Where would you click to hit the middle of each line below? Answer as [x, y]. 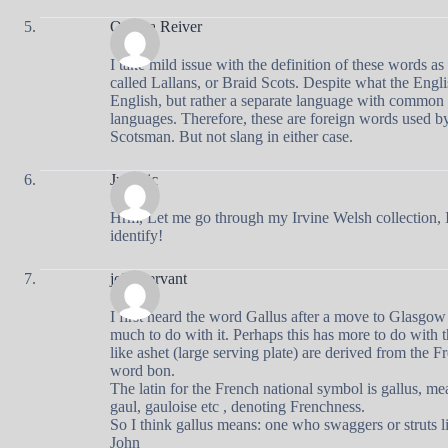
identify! [136, 235]
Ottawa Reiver [156, 26]
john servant [148, 278]
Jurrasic [134, 179]
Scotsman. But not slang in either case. [231, 136]
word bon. [142, 370]
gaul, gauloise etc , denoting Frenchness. [237, 406]
